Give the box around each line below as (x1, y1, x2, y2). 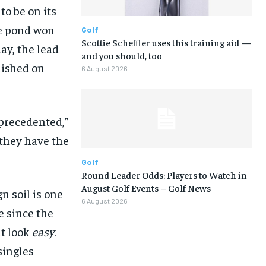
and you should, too (81, 49, 162, 61)
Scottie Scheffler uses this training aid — (81, 36, 252, 48)
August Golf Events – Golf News (81, 182, 211, 194)
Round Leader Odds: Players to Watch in (81, 169, 247, 181)
